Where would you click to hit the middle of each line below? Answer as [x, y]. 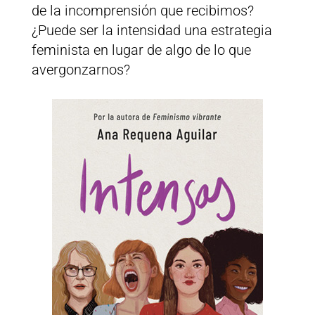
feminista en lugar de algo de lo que [141, 50]
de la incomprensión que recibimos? [142, 11]
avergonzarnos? [81, 70]
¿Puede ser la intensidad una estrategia [152, 31]
